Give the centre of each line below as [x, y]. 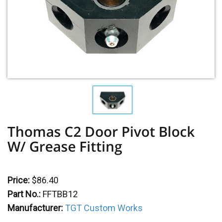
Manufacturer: [35, 208]
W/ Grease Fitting [65, 146]
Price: [19, 180]
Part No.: [24, 194]
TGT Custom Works [104, 208]
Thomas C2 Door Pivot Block [101, 132]
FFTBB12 [60, 194]
